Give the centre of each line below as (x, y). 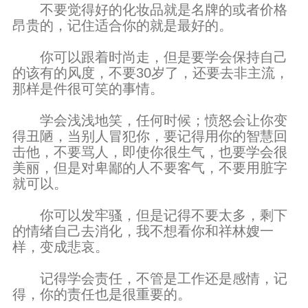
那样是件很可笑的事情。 (90, 89)
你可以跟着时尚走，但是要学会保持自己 (150, 57)
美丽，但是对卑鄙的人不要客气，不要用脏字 (150, 168)
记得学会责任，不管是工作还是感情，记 (150, 278)
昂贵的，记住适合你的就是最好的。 (124, 25)
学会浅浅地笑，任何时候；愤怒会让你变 (150, 120)
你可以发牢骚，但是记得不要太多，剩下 (150, 215)
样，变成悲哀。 (63, 247)
